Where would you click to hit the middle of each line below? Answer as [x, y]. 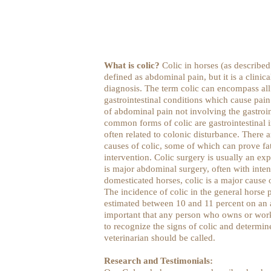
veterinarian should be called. [160, 237]
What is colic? [133, 65]
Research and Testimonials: [158, 260]
